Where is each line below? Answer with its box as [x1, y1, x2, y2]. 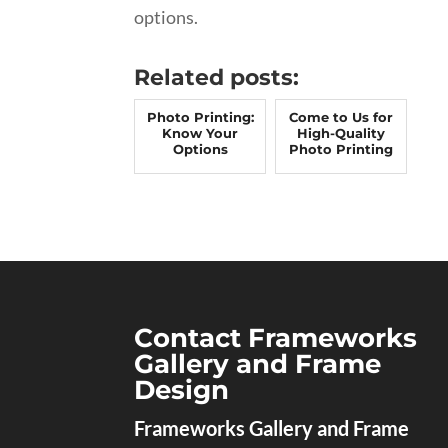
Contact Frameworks [134, 322, 418, 355]
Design [134, 374, 230, 407]
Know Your [162, 124, 239, 141]
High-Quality [296, 124, 385, 141]
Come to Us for [288, 108, 393, 125]
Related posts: [134, 63, 300, 91]
